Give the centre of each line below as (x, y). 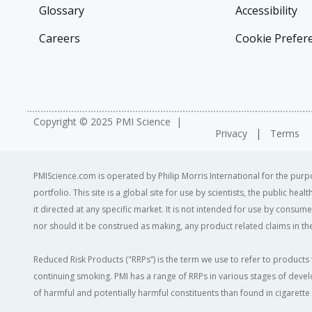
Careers (60, 38)
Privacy (233, 133)
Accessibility (266, 10)
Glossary (62, 10)
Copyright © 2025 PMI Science (102, 122)
